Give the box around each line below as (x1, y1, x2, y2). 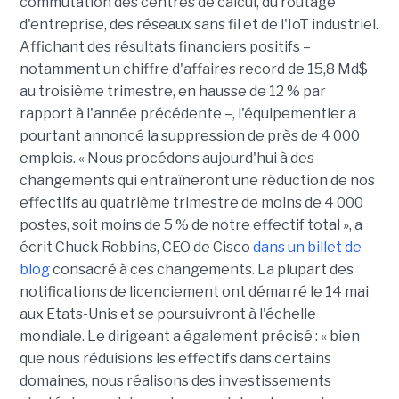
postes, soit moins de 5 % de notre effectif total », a (19, 216, 362, 234)
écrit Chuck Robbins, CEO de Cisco (19, 239, 250, 256)
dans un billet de (249, 239, 362, 256)
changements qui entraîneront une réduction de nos (19, 172, 375, 190)
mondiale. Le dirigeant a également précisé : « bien (19, 328, 360, 346)
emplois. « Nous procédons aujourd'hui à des (19, 150, 314, 167)
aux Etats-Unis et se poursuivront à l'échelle (19, 305, 316, 323)
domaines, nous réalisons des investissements (19, 372, 331, 390)
